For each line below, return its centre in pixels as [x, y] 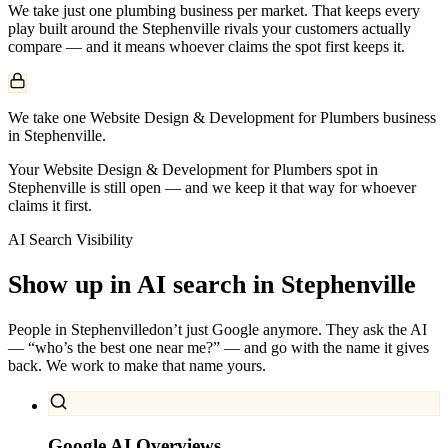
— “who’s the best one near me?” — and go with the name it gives [218, 348]
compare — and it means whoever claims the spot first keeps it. [206, 46]
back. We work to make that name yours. [137, 366]
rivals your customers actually [315, 28]
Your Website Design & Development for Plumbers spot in [193, 169]
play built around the [75, 28]
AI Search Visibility [70, 239]
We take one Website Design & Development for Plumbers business [222, 117]
